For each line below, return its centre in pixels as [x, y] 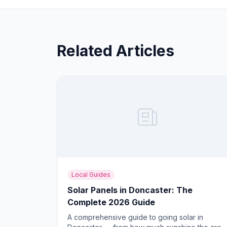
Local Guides [91, 175]
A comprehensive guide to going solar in [135, 217]
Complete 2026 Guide [111, 202]
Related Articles [116, 51]
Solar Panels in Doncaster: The [130, 190]
